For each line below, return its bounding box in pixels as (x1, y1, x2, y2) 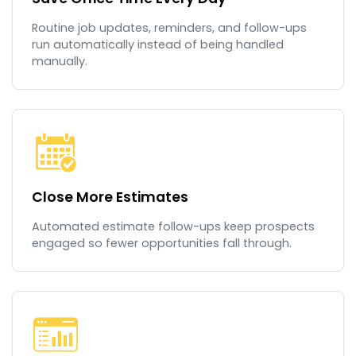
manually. (32, 53, 87, 70)
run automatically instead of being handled (32, 37, 284, 53)
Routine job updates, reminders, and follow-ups (32, 20, 307, 37)
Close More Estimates (32, 188, 188, 207)
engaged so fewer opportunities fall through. (32, 235, 292, 252)
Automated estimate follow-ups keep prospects (32, 219, 315, 235)
